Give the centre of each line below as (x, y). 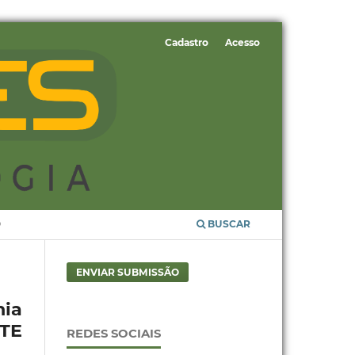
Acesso (243, 43)
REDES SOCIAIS (113, 333)
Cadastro (186, 43)
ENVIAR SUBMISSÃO (127, 273)
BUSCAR (228, 224)
